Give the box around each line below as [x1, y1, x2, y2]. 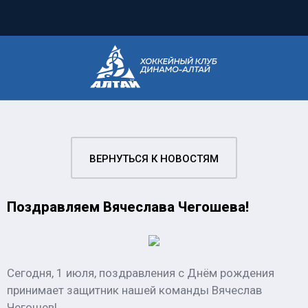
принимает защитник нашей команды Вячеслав [7, 283, 262, 297]
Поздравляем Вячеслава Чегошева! [7, 199, 249, 215]
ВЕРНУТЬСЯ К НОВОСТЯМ [89, 153, 219, 165]
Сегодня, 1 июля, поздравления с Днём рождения [7, 266, 274, 280]
